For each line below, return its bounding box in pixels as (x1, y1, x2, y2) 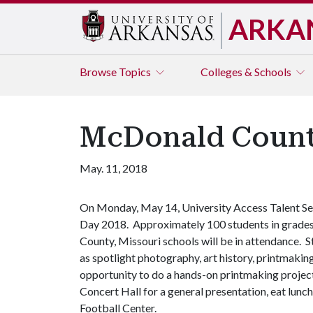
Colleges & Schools (201, 65, 293, 78)
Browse (80, 65, 119, 78)
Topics (119, 65, 153, 78)
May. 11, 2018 (80, 161, 147, 175)
